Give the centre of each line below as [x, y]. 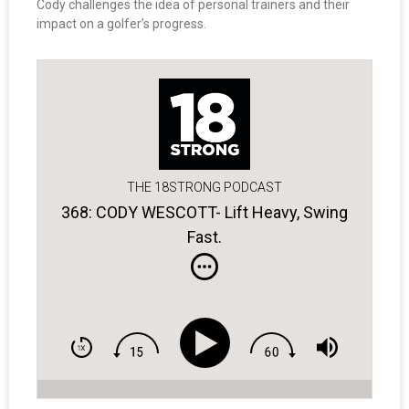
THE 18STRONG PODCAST [204, 188]
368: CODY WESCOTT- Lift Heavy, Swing [204, 212]
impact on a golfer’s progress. [121, 24]
